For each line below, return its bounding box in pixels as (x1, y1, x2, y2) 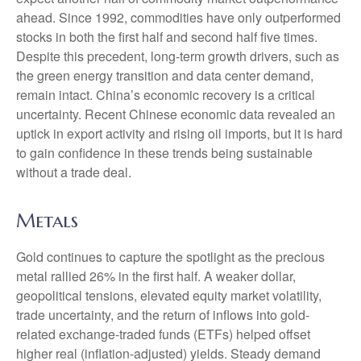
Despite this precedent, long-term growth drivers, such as (16, 46, 339, 65)
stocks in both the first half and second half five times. (16, 27, 317, 46)
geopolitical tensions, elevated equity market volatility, (16, 285, 322, 305)
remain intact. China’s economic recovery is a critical (16, 85, 315, 104)
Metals (16, 208, 78, 233)
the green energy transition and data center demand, (16, 65, 313, 85)
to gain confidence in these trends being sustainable (16, 143, 313, 162)
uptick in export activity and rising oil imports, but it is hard (16, 123, 342, 143)
